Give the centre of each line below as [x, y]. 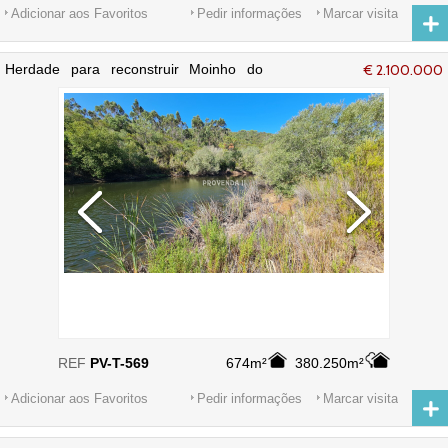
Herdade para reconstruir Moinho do [134, 69]
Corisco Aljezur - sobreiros [88, 85]
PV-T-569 [119, 363]
